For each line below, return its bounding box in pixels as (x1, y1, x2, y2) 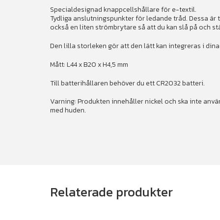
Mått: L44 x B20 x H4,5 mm (50, 59, 128, 70)
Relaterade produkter (50, 183, 173, 201)
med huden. (50, 105, 86, 116)
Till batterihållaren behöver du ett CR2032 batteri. (50, 78, 205, 88)
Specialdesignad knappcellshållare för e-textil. (50, 4, 196, 15)
